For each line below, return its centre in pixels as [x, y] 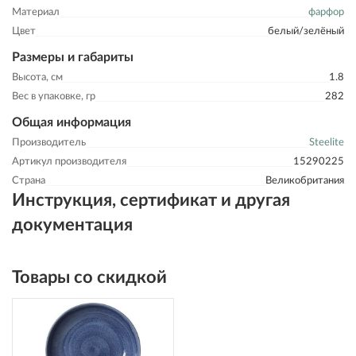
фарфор [326, 12]
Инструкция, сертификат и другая [151, 200]
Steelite [327, 143]
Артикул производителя [69, 162]
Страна [29, 181]
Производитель [49, 143]
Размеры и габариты [73, 57]
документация [72, 225]
